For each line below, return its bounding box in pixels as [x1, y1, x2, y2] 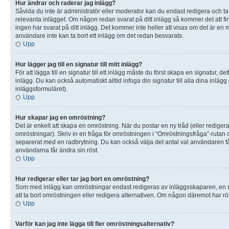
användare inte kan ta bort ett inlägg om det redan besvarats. [15, 32, 184, 39]
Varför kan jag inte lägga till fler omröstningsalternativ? [15, 220, 174, 227]
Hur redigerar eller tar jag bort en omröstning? [15, 175, 149, 182]
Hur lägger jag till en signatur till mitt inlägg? [15, 60, 142, 68]
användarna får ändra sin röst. [15, 146, 99, 154]
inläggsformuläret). [15, 85, 67, 93]
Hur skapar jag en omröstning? [15, 113, 105, 121]
